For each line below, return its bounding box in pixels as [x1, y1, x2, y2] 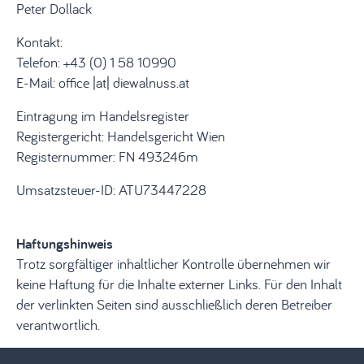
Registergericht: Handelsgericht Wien [16, 127, 225, 145]
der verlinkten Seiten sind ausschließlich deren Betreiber [16, 295, 332, 314]
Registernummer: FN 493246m [16, 147, 198, 166]
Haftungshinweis [16, 234, 113, 253]
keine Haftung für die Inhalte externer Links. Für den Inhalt [16, 275, 342, 293]
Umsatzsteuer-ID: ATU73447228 [16, 180, 206, 199]
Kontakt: [16, 32, 63, 51]
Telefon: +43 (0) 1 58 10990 [16, 53, 176, 71]
